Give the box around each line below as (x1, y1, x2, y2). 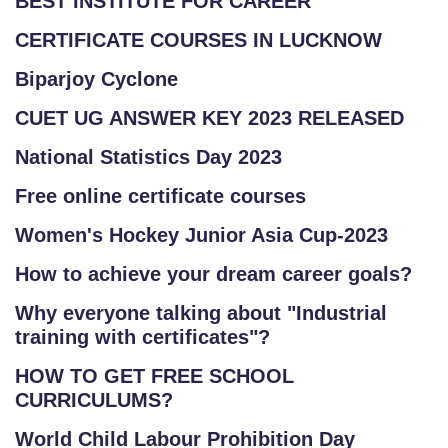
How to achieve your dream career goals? (15, 263, 412, 285)
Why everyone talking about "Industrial (15, 302, 387, 324)
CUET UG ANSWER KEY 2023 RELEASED (15, 107, 404, 129)
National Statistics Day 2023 (15, 146, 282, 168)
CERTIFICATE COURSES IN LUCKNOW (15, 29, 382, 51)
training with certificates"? (15, 326, 270, 348)
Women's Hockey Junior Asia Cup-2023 (15, 224, 388, 246)
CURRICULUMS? (15, 389, 173, 411)
